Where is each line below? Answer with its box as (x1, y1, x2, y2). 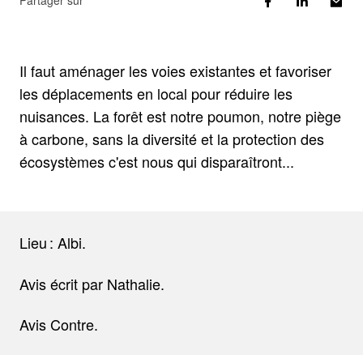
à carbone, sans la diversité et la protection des (19, 128, 324, 149)
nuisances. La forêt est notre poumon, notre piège (19, 105, 341, 126)
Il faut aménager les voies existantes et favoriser (19, 60, 331, 81)
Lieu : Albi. (19, 232, 86, 253)
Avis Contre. (19, 314, 98, 335)
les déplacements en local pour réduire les (19, 83, 293, 104)
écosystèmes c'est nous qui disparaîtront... (19, 151, 294, 172)
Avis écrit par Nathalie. (19, 272, 164, 294)
